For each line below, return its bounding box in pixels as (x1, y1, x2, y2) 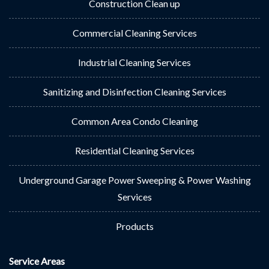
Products (115, 220, 154, 232)
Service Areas (9, 255, 65, 267)
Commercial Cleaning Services (72, 27, 197, 38)
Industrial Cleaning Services (78, 56, 191, 68)
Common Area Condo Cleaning (71, 115, 198, 127)
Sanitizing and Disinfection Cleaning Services (43, 86, 226, 97)
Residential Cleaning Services (74, 145, 195, 156)
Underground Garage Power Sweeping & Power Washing (18, 174, 251, 186)
